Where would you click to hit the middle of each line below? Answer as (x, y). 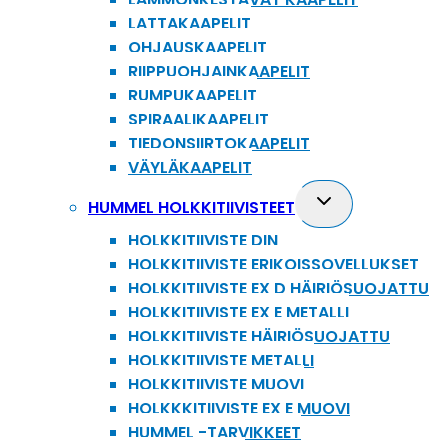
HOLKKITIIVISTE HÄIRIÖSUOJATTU (259, 337)
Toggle (334, 198)
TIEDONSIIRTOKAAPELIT (219, 144)
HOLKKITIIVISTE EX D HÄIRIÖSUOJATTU (278, 289)
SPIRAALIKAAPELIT (198, 120)
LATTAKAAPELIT (189, 24)
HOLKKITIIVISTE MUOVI (216, 385)
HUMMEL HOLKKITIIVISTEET (191, 208)
